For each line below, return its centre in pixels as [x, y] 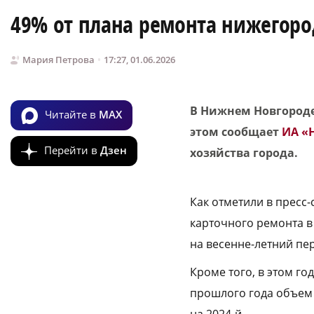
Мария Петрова [59, 60]
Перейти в [72, 150]
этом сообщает [236, 132]
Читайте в [72, 114]
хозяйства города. [244, 153]
